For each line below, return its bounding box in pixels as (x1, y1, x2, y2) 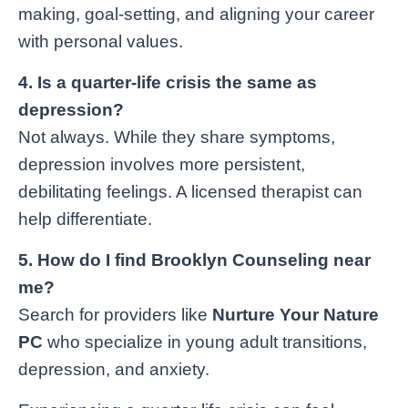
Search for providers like (18, 304, 212, 324)
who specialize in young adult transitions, (43, 331, 367, 352)
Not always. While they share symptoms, (18, 127, 335, 147)
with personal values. (18, 31, 183, 51)
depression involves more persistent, (18, 154, 305, 174)
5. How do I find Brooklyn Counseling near (18, 250, 371, 270)
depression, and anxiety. (18, 359, 209, 379)
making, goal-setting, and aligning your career (18, 4, 374, 24)
